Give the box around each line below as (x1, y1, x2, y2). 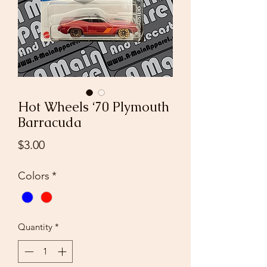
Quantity (18, 221, 52, 232)
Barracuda (18, 113, 82, 131)
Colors (18, 169, 49, 182)
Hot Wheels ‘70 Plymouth (18, 98, 169, 116)
